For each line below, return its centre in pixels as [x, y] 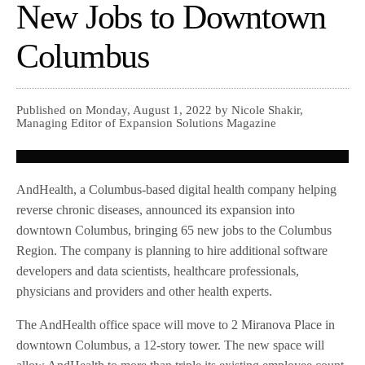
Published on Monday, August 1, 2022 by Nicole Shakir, [160, 110]
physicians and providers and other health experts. [145, 292]
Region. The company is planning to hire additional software [172, 251]
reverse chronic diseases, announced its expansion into [156, 210]
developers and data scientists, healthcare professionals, [158, 271]
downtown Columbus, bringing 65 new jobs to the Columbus [174, 231]
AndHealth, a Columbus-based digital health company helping [177, 190]
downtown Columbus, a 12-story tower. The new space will [171, 345]
